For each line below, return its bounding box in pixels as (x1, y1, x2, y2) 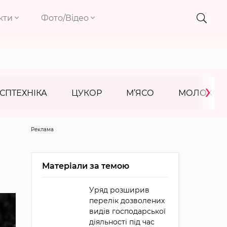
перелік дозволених (89, 196, 165, 205)
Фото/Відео (41, 13, 91, 23)
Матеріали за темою (42, 161, 129, 171)
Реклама (30, 126, 54, 133)
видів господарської (89, 207, 166, 216)
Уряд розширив (89, 185, 149, 195)
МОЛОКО (178, 88, 219, 98)
